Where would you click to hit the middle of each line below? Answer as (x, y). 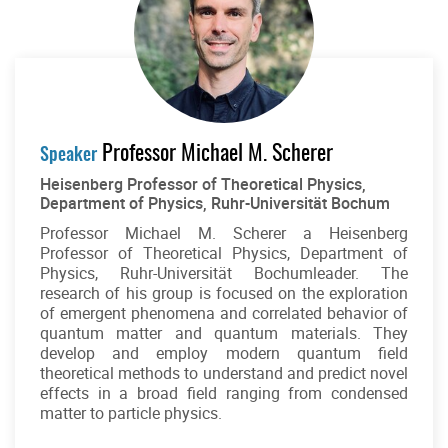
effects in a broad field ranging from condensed (224, 392)
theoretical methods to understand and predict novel (224, 372)
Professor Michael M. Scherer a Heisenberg (224, 232)
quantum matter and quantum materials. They (224, 332)
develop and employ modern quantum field (224, 352)
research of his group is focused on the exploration (224, 292)
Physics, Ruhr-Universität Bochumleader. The (224, 272)
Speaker (68, 153)
